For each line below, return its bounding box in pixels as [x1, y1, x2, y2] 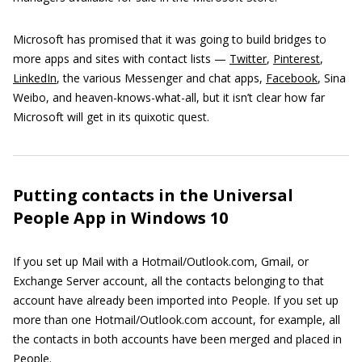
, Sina [318, 70, 346, 86]
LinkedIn [13, 70, 57, 86]
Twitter [229, 51, 267, 67]
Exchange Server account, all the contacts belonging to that [13, 273, 324, 289]
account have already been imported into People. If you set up [13, 293, 339, 309]
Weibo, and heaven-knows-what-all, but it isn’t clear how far [13, 90, 325, 106]
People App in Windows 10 [13, 207, 228, 229]
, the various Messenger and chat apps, [57, 70, 266, 86]
